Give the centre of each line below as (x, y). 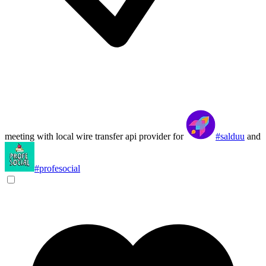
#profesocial (57, 168)
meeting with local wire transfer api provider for (95, 136)
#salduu (230, 136)
